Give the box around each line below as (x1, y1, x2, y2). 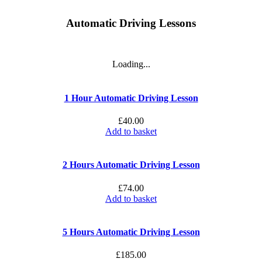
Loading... (112, 59, 150, 70)
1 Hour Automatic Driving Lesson (64, 92, 198, 103)
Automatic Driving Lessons (66, 16, 196, 29)
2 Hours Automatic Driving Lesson (62, 160, 200, 170)
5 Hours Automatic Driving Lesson (62, 226, 200, 237)
